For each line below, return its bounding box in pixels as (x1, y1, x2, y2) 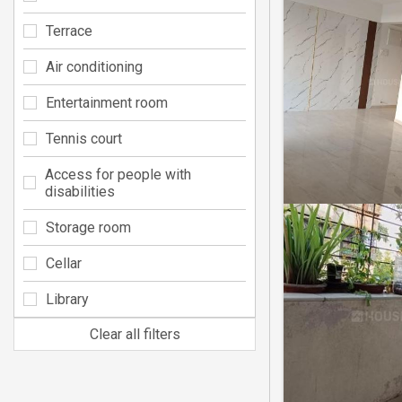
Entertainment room (46, 93, 168, 111)
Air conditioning (46, 57, 143, 75)
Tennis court (46, 129, 122, 147)
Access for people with (44, 165, 191, 183)
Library (46, 290, 89, 308)
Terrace (46, 22, 92, 39)
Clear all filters (89, 325, 180, 343)
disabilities (44, 182, 115, 200)
